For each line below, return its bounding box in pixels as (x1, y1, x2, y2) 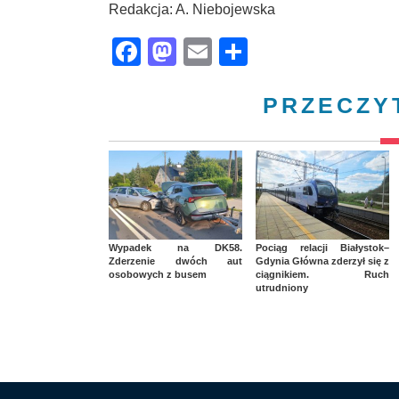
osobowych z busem (109, 268, 207, 280)
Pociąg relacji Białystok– (256, 241, 389, 253)
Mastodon (176, 35, 303, 68)
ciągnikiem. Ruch (256, 268, 389, 280)
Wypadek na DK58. (109, 241, 242, 253)
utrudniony (256, 281, 308, 293)
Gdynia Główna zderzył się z (256, 255, 389, 266)
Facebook (141, 35, 267, 68)
